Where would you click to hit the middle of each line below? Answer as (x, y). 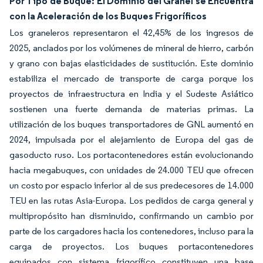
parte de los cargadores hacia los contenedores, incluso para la (131, 231)
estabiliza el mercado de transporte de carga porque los (131, 78)
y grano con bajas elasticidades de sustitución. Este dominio (131, 63)
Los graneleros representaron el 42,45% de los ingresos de (131, 33)
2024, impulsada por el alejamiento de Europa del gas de (131, 139)
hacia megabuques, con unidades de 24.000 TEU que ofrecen (131, 170)
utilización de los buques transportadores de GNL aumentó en (131, 124)
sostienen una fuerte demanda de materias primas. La (131, 109)
